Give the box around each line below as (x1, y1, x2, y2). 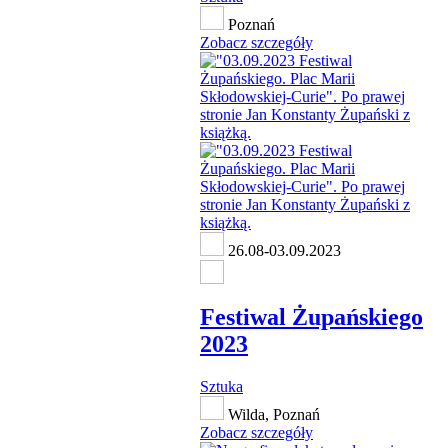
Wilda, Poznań (224, 406, 320, 424)
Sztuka (200, 378, 243, 396)
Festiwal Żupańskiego (200, 304, 423, 331)
